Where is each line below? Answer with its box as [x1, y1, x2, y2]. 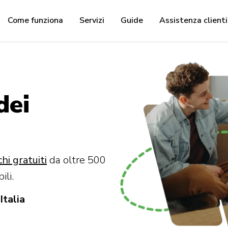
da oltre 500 [47, 153, 106, 167]
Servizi [79, 14, 105, 26]
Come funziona [8, 14, 64, 26]
